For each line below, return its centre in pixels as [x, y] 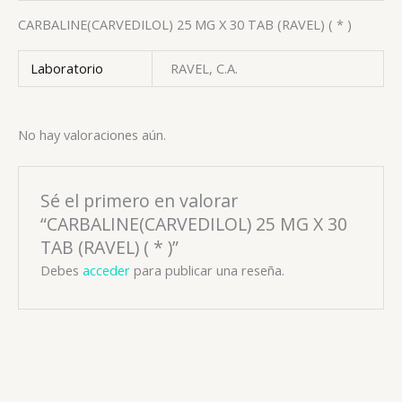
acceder [107, 271]
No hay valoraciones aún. [92, 134]
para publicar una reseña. [208, 271]
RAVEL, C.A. [204, 69]
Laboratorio [67, 69]
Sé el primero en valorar [140, 200]
